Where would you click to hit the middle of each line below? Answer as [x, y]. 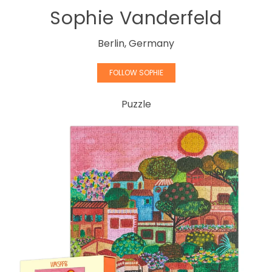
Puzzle [136, 104]
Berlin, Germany [136, 43]
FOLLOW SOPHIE [136, 73]
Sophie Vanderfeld [136, 18]
